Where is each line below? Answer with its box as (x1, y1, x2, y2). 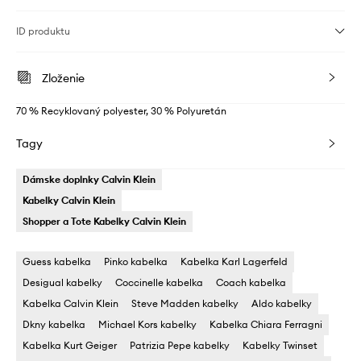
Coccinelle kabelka (115, 276, 203, 289)
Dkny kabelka (23, 318, 85, 331)
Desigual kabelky (23, 276, 102, 289)
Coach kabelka (216, 276, 286, 289)
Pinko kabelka (104, 255, 168, 268)
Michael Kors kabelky (98, 318, 197, 331)
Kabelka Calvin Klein (23, 297, 118, 310)
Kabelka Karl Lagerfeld (180, 255, 288, 268)
